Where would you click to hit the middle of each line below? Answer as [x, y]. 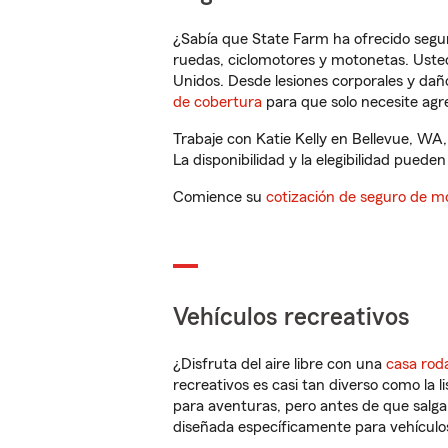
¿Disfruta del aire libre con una [279, 364]
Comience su [219, 197]
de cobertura [217, 102]
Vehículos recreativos [291, 317]
